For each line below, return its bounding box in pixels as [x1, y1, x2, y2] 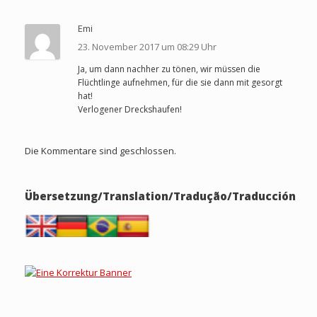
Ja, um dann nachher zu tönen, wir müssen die [78, 63, 260, 75]
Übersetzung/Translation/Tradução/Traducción [25, 189, 296, 203]
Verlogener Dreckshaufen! [78, 103, 182, 115]
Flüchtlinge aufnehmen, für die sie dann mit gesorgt [78, 76, 282, 88]
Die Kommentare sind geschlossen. [25, 144, 176, 157]
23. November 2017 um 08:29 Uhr [78, 40, 217, 53]
